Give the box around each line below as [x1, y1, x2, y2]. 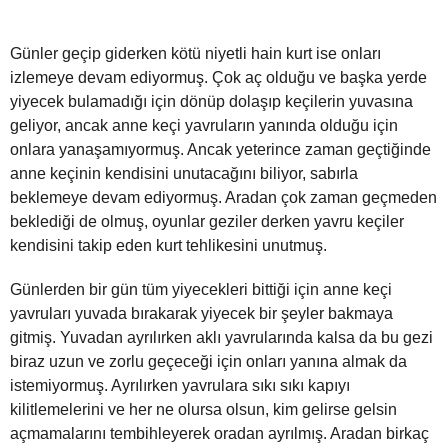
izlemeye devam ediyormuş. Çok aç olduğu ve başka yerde [10, 69, 427, 87]
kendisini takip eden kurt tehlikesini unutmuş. [10, 237, 327, 255]
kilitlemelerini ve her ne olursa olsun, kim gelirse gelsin [10, 401, 397, 419]
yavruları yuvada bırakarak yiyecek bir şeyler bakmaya [10, 305, 393, 323]
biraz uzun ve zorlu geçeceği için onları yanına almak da [10, 353, 407, 371]
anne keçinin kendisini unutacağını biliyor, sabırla [10, 165, 358, 183]
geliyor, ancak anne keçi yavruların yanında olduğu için [10, 117, 398, 135]
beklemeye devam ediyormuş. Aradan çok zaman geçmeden [10, 189, 437, 207]
